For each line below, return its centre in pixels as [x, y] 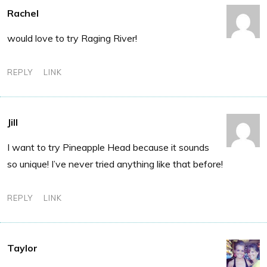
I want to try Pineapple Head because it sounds [108, 147]
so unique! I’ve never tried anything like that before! [115, 164]
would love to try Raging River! [72, 38]
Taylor [22, 248]
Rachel [23, 13]
